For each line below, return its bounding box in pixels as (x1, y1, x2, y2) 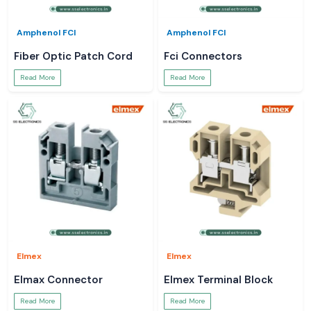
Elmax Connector (14, 273, 103, 287)
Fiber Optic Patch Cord (14, 49, 133, 63)
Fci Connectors (164, 49, 242, 63)
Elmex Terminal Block (164, 273, 273, 287)
